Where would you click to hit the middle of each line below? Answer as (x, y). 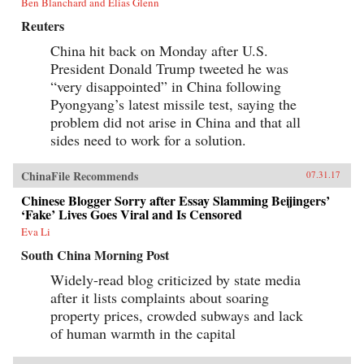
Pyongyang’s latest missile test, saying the (173, 104)
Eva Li (36, 231)
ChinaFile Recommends (80, 175)
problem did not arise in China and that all (175, 121)
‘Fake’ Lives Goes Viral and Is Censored (132, 214)
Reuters (43, 25)
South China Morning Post (95, 254)
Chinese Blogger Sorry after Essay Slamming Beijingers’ (175, 200)
